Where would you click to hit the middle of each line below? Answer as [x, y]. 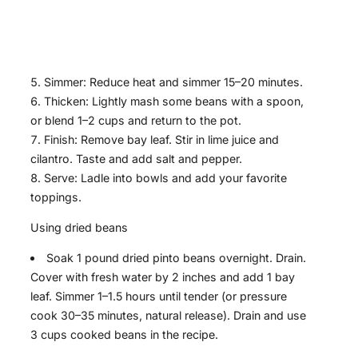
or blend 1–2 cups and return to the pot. [136, 120]
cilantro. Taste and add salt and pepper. [136, 158]
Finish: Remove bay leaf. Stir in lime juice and [161, 139]
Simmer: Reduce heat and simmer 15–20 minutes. [173, 82]
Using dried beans [79, 227]
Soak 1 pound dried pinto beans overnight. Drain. [177, 258]
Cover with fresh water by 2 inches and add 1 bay [163, 277]
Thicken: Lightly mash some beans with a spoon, [174, 101]
